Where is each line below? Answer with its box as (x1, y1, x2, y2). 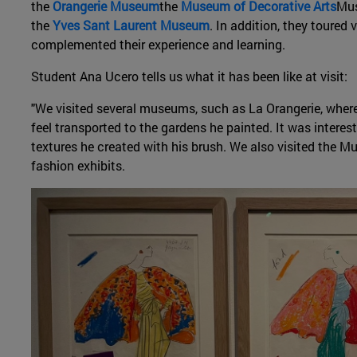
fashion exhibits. (30, 156, 128, 174)
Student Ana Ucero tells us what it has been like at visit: (30, 67, 351, 84)
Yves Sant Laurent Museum (52, 16, 210, 33)
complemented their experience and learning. (30, 35, 285, 53)
